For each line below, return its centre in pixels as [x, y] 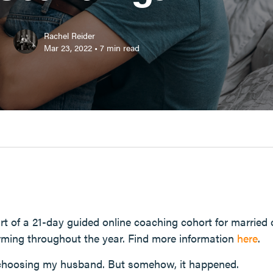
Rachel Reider [69, 35]
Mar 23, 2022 [68, 48]
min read [122, 48]
